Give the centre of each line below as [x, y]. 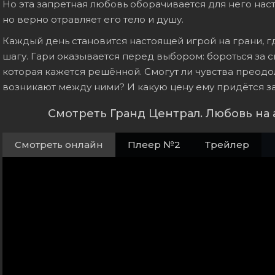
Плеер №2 [154, 145]
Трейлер [227, 145]
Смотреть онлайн [59, 145]
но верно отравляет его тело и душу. [93, 19]
